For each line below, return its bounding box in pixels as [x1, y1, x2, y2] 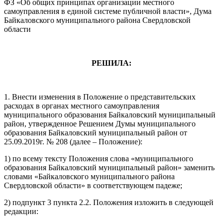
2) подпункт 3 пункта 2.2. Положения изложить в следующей [4, 198, 214, 207]
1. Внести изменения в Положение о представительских [4, 92, 196, 101]
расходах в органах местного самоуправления [4, 101, 159, 110]
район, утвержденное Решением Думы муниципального [4, 119, 196, 128]
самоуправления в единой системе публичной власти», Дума [4, 6, 212, 15]
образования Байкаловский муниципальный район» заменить [4, 163, 215, 172]
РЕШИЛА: [92, 58, 131, 67]
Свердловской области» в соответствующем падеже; [4, 181, 182, 190]
